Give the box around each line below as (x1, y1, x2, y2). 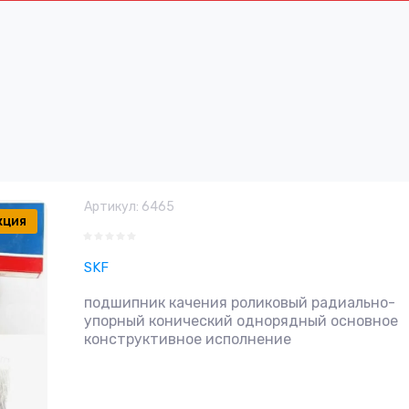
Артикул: (84, 199, 139, 215)
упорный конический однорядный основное (84, 312, 398, 330)
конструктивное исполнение (84, 330, 291, 348)
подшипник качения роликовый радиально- (84, 294, 395, 311)
